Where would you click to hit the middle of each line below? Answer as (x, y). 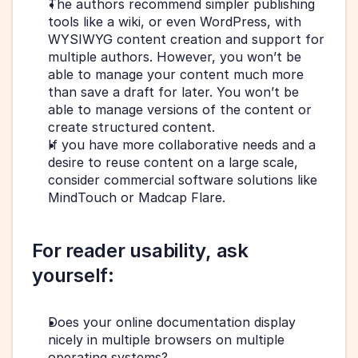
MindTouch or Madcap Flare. (137, 197)
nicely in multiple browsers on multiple (166, 339)
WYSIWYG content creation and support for (186, 39)
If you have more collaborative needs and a (182, 144)
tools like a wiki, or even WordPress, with (175, 21)
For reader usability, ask (140, 250)
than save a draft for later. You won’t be (173, 91)
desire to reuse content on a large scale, (173, 162)
